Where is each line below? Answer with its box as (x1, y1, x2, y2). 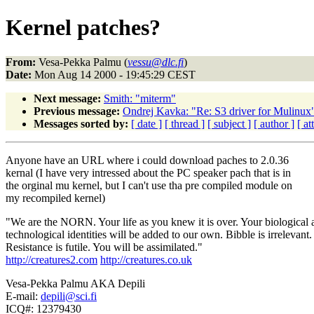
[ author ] (254, 117, 294, 130)
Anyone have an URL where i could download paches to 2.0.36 (6, 153, 289, 166)
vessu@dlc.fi (128, 55, 184, 68)
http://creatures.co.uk (100, 253, 192, 266)
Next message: (34, 92, 101, 104)
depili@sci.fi (41, 289, 97, 302)
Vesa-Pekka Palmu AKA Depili (6, 277, 145, 289)
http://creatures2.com (6, 253, 97, 266)
